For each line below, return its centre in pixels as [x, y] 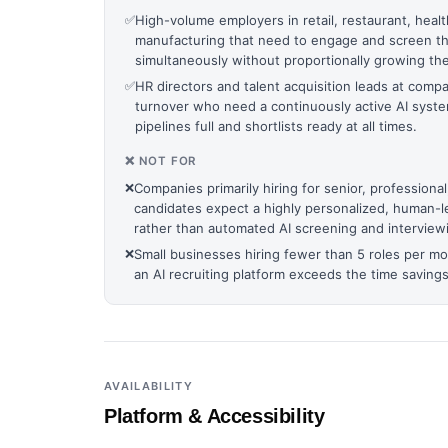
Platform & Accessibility [214, 416]
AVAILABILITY [148, 386]
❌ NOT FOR [161, 161]
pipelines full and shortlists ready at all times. [276, 126]
